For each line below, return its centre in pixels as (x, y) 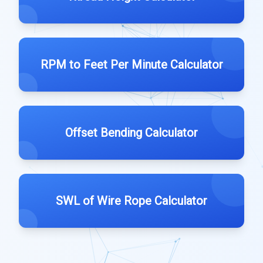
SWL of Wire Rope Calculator (131, 201)
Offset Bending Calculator (131, 133)
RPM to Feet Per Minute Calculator (131, 65)
